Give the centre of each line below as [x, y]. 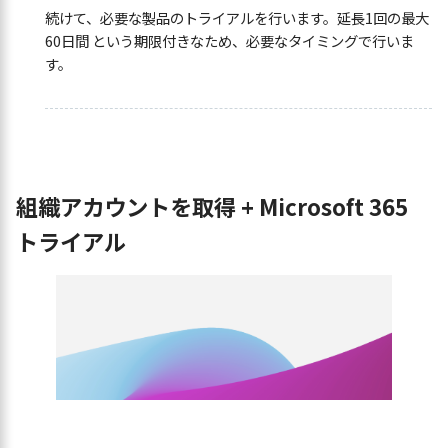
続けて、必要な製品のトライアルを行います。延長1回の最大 [236, 18]
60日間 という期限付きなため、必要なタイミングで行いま [229, 41]
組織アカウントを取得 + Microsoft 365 [212, 206]
